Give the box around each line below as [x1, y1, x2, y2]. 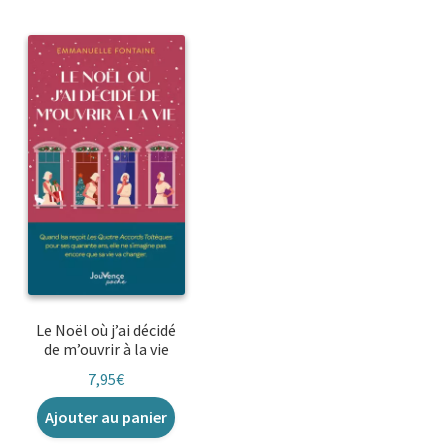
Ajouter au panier [45, 407, 168, 428]
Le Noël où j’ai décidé [36, 319, 177, 340]
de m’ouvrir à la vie [43, 338, 169, 359]
